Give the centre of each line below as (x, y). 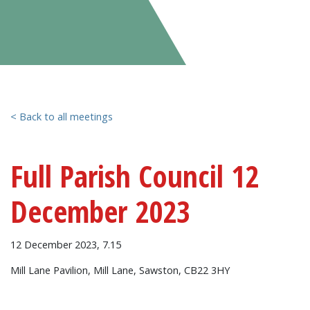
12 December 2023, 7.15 (66, 245)
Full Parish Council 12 (135, 176)
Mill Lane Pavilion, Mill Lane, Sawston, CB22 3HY (120, 270)
